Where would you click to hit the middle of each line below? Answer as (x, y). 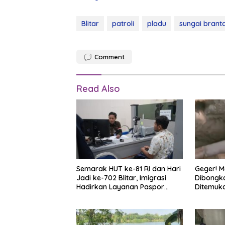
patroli (123, 24)
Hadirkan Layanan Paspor (120, 187)
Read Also (98, 89)
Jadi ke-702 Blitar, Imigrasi (121, 178)
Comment (109, 57)
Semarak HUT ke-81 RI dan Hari (129, 168)
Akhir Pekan (96, 196)
